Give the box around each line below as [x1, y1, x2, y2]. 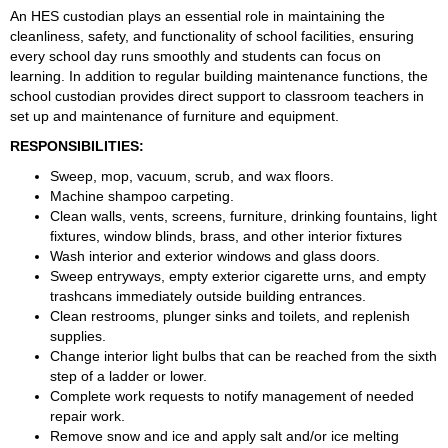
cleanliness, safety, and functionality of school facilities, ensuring [10, 28, 414, 44]
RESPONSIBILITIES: [10, 138, 144, 154]
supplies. [50, 328, 106, 344]
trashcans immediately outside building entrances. [50, 288, 366, 304]
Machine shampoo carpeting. [50, 188, 234, 204]
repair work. [50, 408, 125, 424]
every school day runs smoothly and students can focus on [10, 48, 381, 64]
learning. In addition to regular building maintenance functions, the [10, 68, 428, 84]
